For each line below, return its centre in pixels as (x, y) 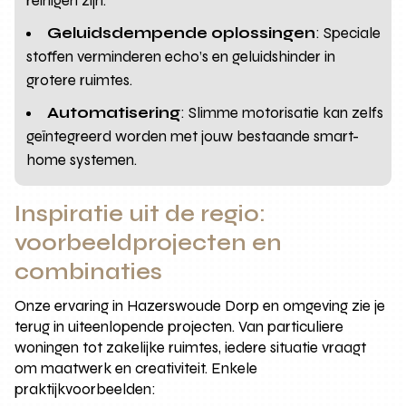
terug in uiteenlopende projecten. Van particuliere (179, 327)
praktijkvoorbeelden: (86, 390)
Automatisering (114, 113)
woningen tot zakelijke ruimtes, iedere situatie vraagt (191, 348)
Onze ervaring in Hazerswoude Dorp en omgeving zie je (200, 306)
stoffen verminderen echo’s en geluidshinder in (181, 57)
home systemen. (82, 160)
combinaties (89, 272)
